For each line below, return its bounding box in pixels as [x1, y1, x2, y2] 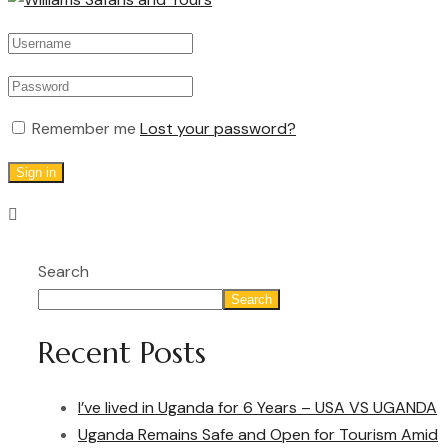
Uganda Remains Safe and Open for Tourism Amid [78, 423, 438, 445]
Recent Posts [38, 333, 206, 371]
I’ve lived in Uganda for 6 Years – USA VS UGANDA [78, 396, 437, 418]
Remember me [32, 118, 136, 140]
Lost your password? [140, 118, 296, 140]
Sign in [16, 165, 56, 181]
